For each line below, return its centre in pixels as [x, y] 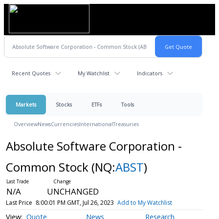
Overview [26, 124]
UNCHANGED [73, 191]
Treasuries [126, 124]
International [96, 124]
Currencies [65, 124]
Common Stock [48, 167]
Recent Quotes [31, 73]
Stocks [64, 104]
